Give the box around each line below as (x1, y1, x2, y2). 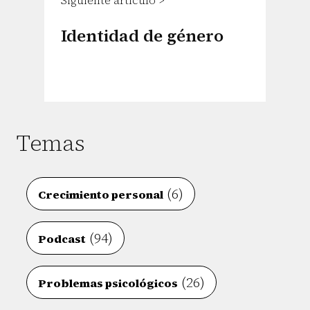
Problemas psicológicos (38, 275, 178, 291)
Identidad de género (61, 24, 224, 48)
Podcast (38, 231, 86, 247)
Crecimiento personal (38, 187, 163, 203)
